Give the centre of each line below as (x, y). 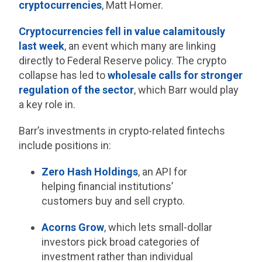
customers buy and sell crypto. (113, 201)
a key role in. (47, 105)
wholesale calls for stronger (175, 75)
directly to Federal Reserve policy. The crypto (123, 61)
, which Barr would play (187, 90)
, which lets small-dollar (158, 227)
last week (42, 46)
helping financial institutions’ (107, 187)
